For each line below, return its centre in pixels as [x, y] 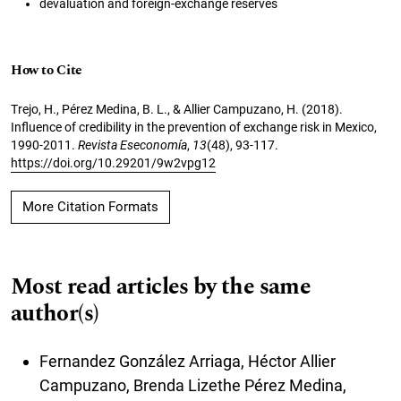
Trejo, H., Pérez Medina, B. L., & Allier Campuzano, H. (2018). [177, 109]
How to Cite [47, 70]
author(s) [55, 313]
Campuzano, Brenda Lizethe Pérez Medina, [193, 385]
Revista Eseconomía [132, 145]
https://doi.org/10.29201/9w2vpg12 [113, 162]
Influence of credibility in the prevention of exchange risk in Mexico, [194, 127]
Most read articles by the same [161, 286]
